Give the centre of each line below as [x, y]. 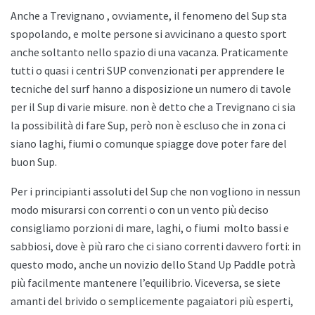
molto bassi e [255, 228]
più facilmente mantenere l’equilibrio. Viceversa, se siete [146, 283]
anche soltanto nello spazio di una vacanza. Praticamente [149, 52]
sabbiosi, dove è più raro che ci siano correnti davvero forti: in [156, 246]
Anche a [30, 16]
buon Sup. [35, 162]
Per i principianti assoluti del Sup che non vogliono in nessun [155, 192]
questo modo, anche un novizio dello [99, 265]
